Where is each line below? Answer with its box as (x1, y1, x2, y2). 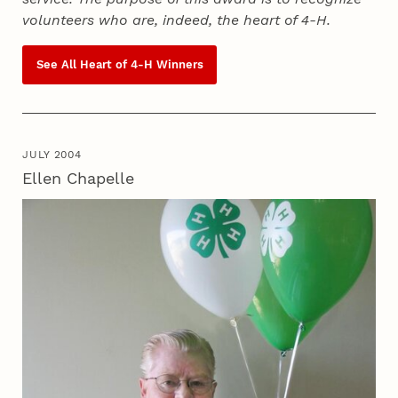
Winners (152, 58, 203, 72)
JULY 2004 (22, 147, 82, 161)
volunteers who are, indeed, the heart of (22, 12, 302, 29)
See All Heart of (36, 58, 131, 72)
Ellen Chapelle (22, 168, 135, 187)
